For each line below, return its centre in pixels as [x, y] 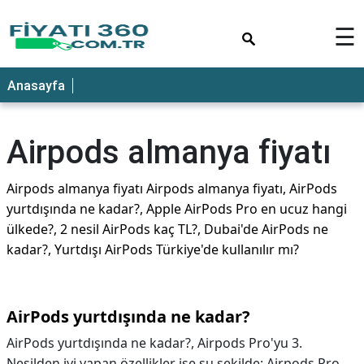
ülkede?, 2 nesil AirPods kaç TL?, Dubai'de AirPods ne [167, 229]
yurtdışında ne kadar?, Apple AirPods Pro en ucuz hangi [177, 209]
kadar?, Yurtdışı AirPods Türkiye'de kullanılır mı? [153, 249]
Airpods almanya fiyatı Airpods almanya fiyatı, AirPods [172, 188]
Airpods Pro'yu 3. [250, 343]
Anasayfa [36, 86]
